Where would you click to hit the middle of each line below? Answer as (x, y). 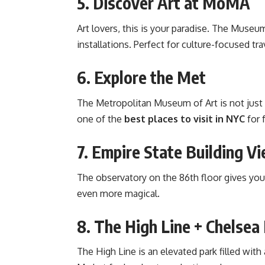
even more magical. (118, 193)
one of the (101, 119)
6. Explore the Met (141, 77)
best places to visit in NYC (185, 119)
